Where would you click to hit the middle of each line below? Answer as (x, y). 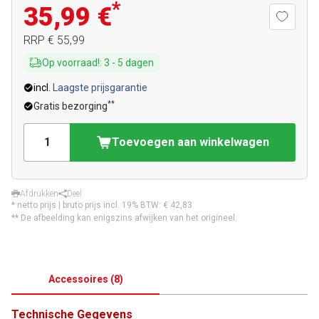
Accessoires (78, 279)
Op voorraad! (71, 63)
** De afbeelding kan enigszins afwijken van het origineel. (124, 218)
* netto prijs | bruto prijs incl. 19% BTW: (87, 205)
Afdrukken (39, 194)
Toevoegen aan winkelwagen (190, 142)
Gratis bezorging (70, 106)
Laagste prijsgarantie (100, 88)
